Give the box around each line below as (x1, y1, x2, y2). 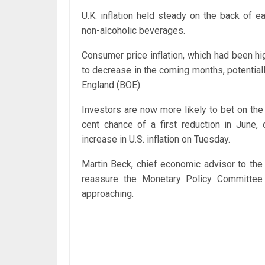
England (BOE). (82, 79, 142, 91)
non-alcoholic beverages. (82, 24, 185, 36)
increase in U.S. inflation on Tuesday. (82, 133, 230, 145)
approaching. (82, 188, 134, 199)
